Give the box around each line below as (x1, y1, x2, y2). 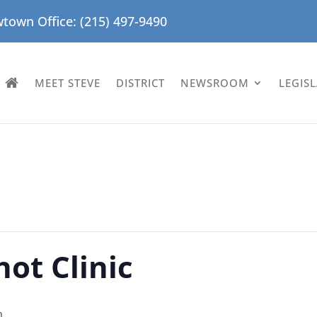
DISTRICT (116, 75, 166, 90)
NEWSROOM (180, 75, 250, 90)
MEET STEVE (35, 75, 101, 90)
